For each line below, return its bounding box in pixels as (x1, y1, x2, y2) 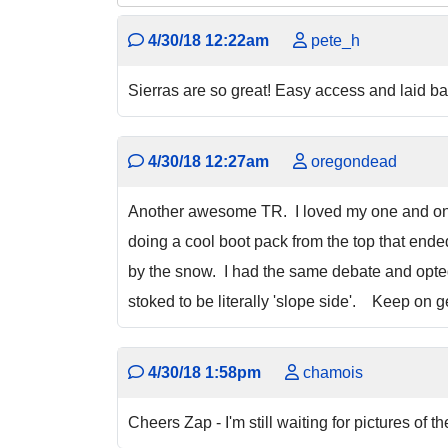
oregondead (307, 153, 397, 171)
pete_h (307, 32, 360, 49)
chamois (299, 364, 363, 382)
